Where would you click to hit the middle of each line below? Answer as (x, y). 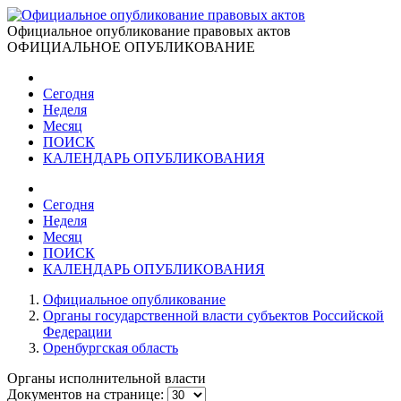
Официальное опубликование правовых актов (149, 31)
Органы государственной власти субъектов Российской (213, 316)
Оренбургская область (111, 348)
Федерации (77, 332)
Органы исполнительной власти (107, 378)
